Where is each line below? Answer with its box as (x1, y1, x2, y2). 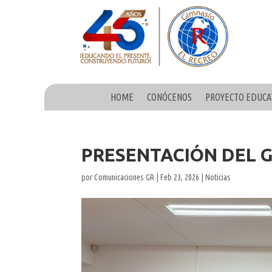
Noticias (205, 172, 231, 182)
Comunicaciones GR (94, 172, 155, 182)
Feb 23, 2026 (160, 172, 200, 182)
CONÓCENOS (147, 91, 192, 103)
